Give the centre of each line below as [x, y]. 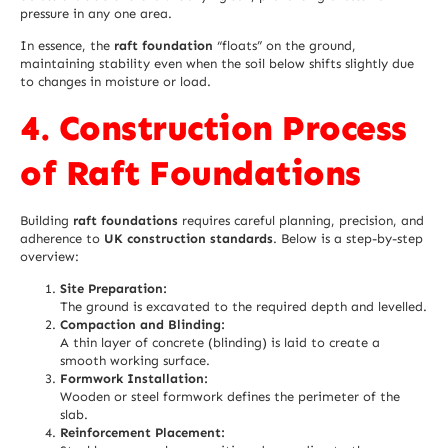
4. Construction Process [213, 127]
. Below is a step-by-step [348, 238]
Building [46, 220]
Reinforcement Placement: [142, 433]
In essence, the [67, 46]
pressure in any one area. [96, 13]
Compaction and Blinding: [142, 325]
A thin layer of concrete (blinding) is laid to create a [220, 343]
